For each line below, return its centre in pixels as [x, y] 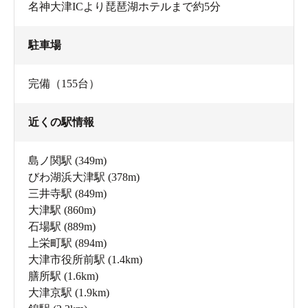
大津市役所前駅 [67, 260]
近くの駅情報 [61, 122]
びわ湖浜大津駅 [67, 177]
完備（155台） [64, 84]
